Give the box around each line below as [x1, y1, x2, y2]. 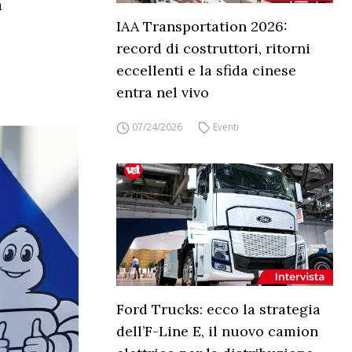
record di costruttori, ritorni [116, 39, 310, 58]
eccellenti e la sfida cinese [116, 61, 296, 80]
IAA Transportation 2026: [116, 17, 288, 36]
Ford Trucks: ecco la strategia [116, 299, 321, 318]
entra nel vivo [116, 83, 209, 102]
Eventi [213, 120, 240, 134]
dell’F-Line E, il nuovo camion [116, 321, 318, 340]
